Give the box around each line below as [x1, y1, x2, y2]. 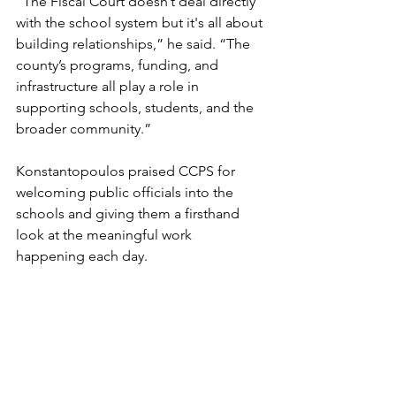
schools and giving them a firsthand [16, 205, 243, 223]
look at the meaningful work [16, 226, 195, 244]
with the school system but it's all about [16, 14, 266, 32]
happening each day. [16, 247, 148, 265]
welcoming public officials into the [16, 184, 237, 202]
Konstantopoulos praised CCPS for [16, 163, 239, 180]
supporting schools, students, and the [16, 99, 257, 117]
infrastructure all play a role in [16, 78, 202, 95]
